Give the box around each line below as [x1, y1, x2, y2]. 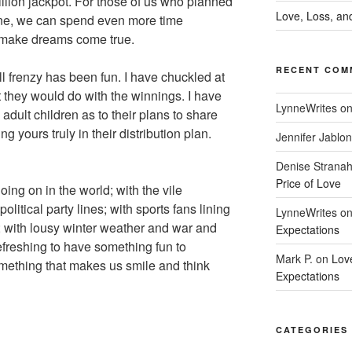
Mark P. [275, 251, 313, 267]
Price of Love [275, 175, 341, 192]
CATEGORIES [275, 324, 348, 336]
